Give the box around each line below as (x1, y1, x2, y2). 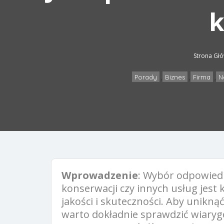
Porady (134, 72, 157, 81)
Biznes (165, 72, 185, 81)
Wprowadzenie (61, 168, 138, 182)
